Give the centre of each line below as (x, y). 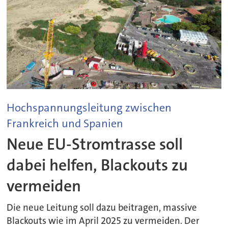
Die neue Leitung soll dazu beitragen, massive (102, 207)
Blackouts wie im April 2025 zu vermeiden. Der (103, 221)
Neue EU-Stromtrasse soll (95, 144)
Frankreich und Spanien (65, 124)
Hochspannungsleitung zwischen (89, 108)
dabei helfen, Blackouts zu (97, 165)
